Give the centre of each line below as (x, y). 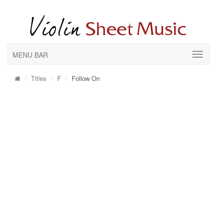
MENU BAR (30, 55)
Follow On (86, 78)
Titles (39, 78)
